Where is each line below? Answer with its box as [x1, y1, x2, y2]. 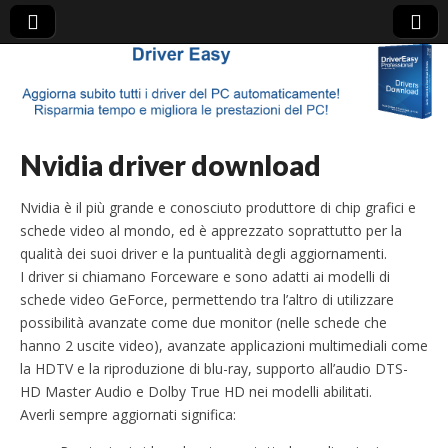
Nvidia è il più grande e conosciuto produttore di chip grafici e [20, 197, 416, 217]
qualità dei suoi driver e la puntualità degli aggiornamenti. [20, 243, 387, 263]
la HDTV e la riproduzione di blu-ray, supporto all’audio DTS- [20, 358, 408, 378]
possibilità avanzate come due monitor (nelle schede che [20, 312, 387, 332]
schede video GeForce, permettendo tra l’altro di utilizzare [20, 289, 394, 309]
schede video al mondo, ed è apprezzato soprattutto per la [20, 220, 402, 240]
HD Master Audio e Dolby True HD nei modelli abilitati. [20, 381, 372, 401]
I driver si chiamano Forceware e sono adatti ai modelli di [20, 266, 390, 286]
